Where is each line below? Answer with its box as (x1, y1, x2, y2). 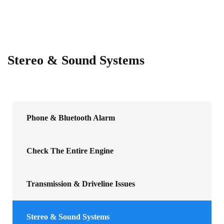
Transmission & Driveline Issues (26, 179, 135, 188)
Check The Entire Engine (26, 146, 113, 155)
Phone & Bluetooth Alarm (26, 113, 115, 122)
